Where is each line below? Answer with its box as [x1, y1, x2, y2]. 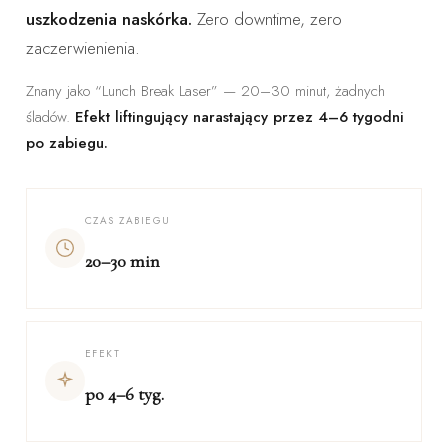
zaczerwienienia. [25, 35, 140, 60]
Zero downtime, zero [191, 6, 342, 31]
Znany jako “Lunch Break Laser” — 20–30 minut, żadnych [25, 79, 385, 102]
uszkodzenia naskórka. [25, 6, 192, 31]
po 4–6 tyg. [84, 382, 164, 405]
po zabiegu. [25, 131, 108, 154]
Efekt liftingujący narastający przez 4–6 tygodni [74, 105, 404, 128]
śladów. [25, 105, 75, 128]
